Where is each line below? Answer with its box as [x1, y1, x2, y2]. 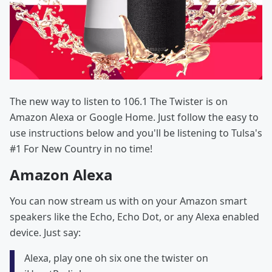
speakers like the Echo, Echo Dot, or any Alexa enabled [10, 210, 259, 224]
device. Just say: [10, 226, 81, 240]
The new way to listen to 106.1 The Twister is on [10, 95, 228, 109]
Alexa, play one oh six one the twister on [24, 251, 208, 265]
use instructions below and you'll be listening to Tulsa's [10, 126, 262, 140]
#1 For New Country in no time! [10, 142, 152, 156]
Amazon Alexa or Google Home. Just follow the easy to [10, 110, 259, 124]
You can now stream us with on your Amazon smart [10, 194, 247, 208]
